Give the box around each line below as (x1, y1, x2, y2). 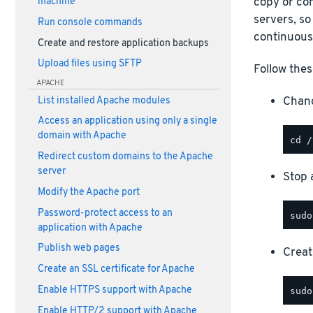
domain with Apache (37, 130, 126, 143)
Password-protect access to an (37, 207, 173, 219)
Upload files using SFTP (37, 58, 142, 71)
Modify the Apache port (37, 186, 140, 198)
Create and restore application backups (37, 37, 209, 50)
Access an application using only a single (37, 115, 217, 128)
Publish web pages (37, 242, 120, 255)
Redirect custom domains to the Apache (37, 151, 213, 163)
